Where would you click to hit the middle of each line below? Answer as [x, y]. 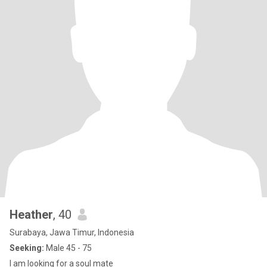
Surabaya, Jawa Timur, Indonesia [72, 232]
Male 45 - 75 [68, 248]
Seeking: [27, 248]
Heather [31, 215]
